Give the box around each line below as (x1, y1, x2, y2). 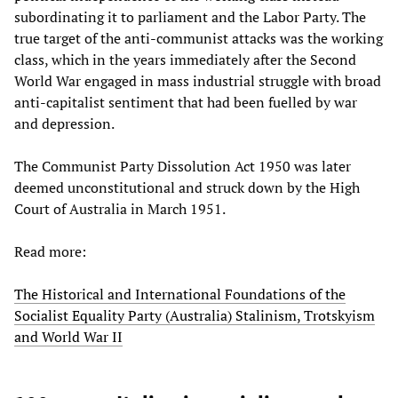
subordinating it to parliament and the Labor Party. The (14, 7, 366, 28)
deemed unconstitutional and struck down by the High (14, 178, 360, 198)
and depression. (14, 114, 115, 134)
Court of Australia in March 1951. (14, 199, 226, 219)
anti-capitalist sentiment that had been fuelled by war (14, 92, 357, 113)
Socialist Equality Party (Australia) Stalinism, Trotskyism (14, 306, 375, 326)
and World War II (14, 327, 123, 347)
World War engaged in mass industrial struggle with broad (14, 71, 381, 92)
